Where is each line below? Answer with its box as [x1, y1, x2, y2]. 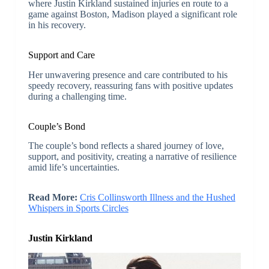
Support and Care [28, 49, 95, 60]
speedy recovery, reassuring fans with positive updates [28, 80, 233, 91]
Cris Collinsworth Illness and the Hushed [79, 192, 235, 203]
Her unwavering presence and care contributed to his [28, 69, 228, 80]
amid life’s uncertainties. [28, 162, 119, 173]
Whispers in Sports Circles [28, 203, 128, 214]
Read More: [28, 192, 80, 203]
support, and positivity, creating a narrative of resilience [28, 151, 237, 162]
